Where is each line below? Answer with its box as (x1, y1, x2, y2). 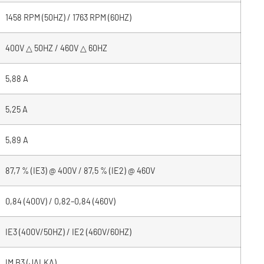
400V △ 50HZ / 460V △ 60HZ (5, 42, 107, 53)
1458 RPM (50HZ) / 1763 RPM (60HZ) (5, 12, 131, 22)
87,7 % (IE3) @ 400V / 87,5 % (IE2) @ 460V (5, 165, 155, 176)
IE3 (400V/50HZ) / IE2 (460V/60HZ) (5, 226, 131, 237)
